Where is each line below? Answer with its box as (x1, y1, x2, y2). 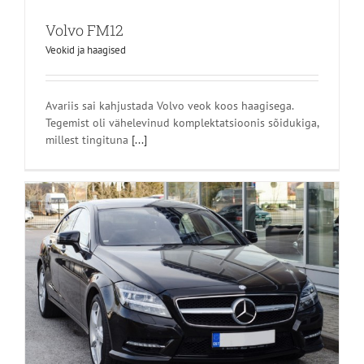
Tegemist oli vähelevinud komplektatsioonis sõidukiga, (45, 115, 318, 130)
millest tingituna (45, 132, 132, 147)
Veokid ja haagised (45, 42, 126, 57)
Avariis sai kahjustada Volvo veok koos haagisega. (45, 97, 293, 113)
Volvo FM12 (45, 19, 123, 40)
